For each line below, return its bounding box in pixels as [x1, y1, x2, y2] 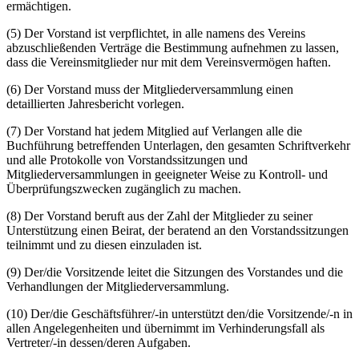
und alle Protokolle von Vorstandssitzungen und [6, 152, 248, 167]
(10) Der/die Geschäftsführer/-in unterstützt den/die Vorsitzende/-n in [6, 306, 353, 321]
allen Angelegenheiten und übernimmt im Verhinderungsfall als [6, 321, 325, 335]
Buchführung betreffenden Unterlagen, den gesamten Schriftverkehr [6, 138, 350, 152]
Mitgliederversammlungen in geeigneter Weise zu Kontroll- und [6, 167, 328, 181]
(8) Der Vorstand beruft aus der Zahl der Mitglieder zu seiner [6, 208, 313, 223]
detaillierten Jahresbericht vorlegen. [6, 96, 184, 111]
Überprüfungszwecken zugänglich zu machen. [6, 181, 241, 196]
